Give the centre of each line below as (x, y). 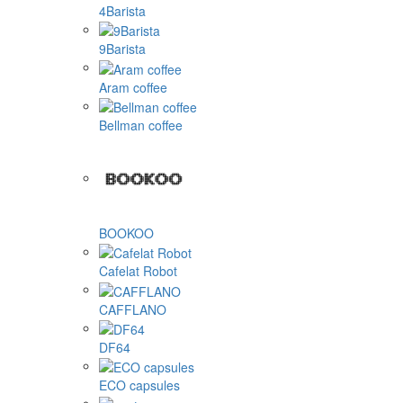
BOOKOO (126, 233)
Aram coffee (133, 87)
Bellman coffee (141, 125)
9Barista (122, 49)
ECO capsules (139, 385)
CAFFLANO (133, 309)
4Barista (122, 11)
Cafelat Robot (138, 271)
